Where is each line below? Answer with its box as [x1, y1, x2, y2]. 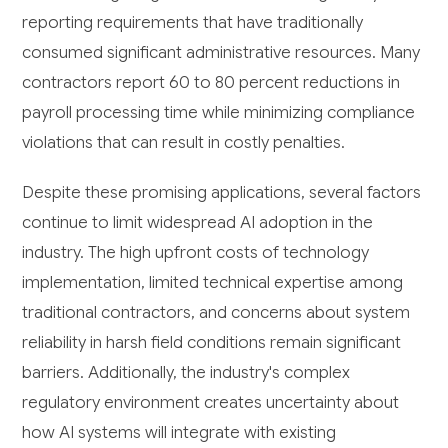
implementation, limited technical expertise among [22, 271, 404, 293]
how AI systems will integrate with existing [22, 421, 337, 443]
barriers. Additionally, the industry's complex [22, 361, 351, 383]
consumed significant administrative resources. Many [22, 41, 421, 63]
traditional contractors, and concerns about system [22, 301, 411, 323]
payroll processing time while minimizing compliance [22, 101, 416, 123]
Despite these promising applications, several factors [22, 181, 422, 203]
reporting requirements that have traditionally [22, 11, 364, 33]
